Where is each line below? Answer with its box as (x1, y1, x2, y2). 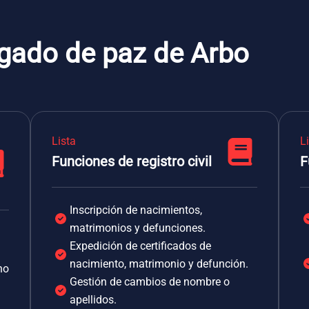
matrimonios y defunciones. (70, 221, 206, 235)
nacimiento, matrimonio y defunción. (70, 257, 248, 270)
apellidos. (70, 293, 117, 306)
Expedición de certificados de (70, 239, 211, 252)
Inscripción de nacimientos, (70, 203, 202, 217)
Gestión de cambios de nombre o (70, 275, 230, 288)
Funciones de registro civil (52, 153, 212, 170)
